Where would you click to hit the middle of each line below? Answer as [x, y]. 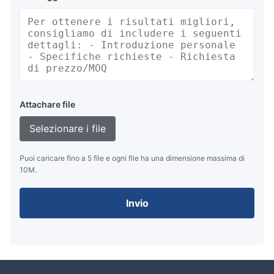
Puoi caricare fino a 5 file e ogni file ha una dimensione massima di [132, 158]
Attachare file [47, 105]
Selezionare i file [68, 129]
